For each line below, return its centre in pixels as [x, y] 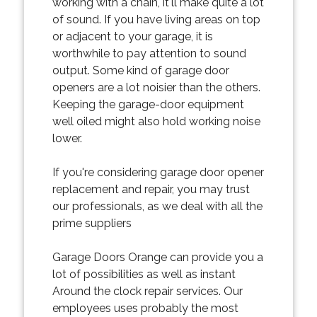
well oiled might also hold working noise [156, 121]
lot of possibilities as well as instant [144, 274]
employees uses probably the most [145, 308]
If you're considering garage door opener [158, 172]
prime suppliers [92, 223]
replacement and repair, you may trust [151, 189]
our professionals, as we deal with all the [157, 206]
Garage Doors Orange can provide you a [157, 257]
